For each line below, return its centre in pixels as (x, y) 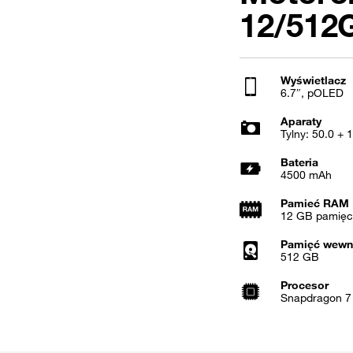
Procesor (305, 285)
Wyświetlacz (313, 80)
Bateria (299, 162)
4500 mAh (306, 175)
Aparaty (301, 121)
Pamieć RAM (315, 203)
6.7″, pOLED (312, 93)
